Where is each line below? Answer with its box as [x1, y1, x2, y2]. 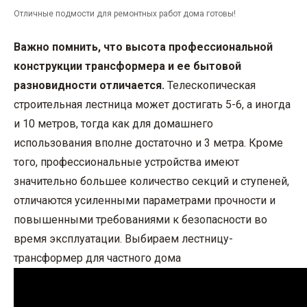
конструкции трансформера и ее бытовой [14, 60, 241, 73]
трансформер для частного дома [14, 251, 181, 265]
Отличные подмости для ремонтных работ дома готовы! [14, 9, 236, 19]
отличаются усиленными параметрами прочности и [14, 194, 275, 207]
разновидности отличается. [14, 79, 164, 92]
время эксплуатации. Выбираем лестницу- [14, 232, 233, 245]
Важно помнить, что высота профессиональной [14, 40, 273, 53]
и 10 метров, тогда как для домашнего [14, 117, 213, 130]
